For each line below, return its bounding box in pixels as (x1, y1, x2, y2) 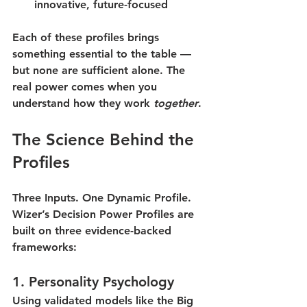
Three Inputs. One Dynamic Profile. (12, 191, 191, 205)
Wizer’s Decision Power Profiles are (12, 208, 197, 221)
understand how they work (12, 97, 153, 110)
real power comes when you (12, 80, 160, 94)
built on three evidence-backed (12, 224, 175, 238)
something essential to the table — (12, 47, 195, 61)
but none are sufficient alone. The (12, 64, 188, 77)
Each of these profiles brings (12, 31, 162, 45)
